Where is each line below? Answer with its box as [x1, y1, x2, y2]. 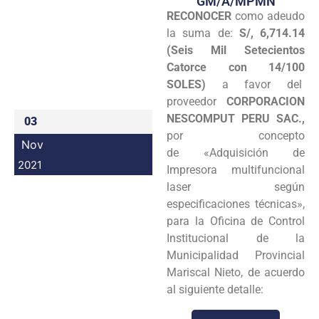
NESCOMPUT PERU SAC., [167, 111, 305, 125]
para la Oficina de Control [167, 214, 305, 228]
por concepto [167, 128, 305, 142]
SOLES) [167, 77, 206, 91]
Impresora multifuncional [167, 162, 305, 177]
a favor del [206, 77, 305, 91]
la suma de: [167, 26, 239, 40]
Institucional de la [167, 231, 305, 245]
